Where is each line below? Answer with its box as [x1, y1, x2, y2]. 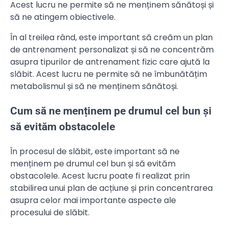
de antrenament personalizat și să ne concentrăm [10, 44, 214, 56]
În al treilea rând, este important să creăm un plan [10, 32, 213, 44]
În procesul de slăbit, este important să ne [10, 145, 180, 157]
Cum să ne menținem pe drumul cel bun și [10, 105, 212, 118]
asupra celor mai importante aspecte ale [10, 194, 176, 206]
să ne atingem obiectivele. [10, 11, 116, 23]
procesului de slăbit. [10, 206, 90, 218]
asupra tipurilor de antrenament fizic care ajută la [10, 56, 210, 68]
